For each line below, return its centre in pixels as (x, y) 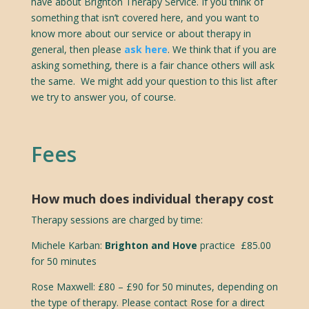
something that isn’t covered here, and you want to (145, 17)
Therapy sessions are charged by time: (117, 219)
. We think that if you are (222, 49)
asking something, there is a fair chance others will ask (152, 65)
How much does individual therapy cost (152, 198)
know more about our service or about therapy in (141, 33)
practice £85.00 (234, 245)
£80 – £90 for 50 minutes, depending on (186, 286)
